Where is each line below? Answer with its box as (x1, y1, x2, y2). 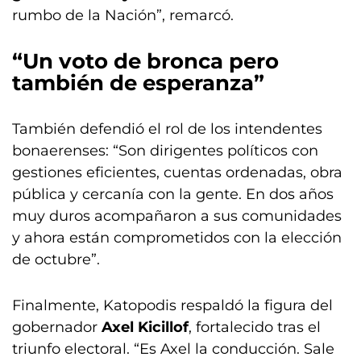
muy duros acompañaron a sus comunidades (12, 207, 342, 225)
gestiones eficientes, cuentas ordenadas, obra (12, 164, 342, 181)
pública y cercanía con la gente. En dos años (12, 185, 334, 203)
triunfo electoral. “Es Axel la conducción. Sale (12, 340, 334, 358)
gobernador (12, 318, 102, 336)
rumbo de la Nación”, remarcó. (12, 6, 234, 24)
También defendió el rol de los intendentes (12, 120, 322, 138)
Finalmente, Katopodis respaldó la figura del (12, 297, 333, 314)
